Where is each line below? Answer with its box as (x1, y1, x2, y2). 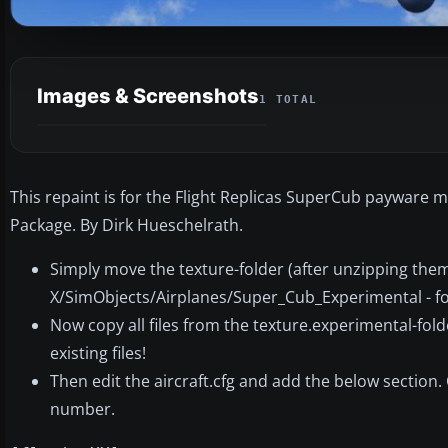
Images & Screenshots (37, 83, 259, 108)
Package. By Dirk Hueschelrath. (10, 213, 243, 236)
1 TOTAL (259, 92, 318, 106)
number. (50, 397, 115, 420)
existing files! (50, 341, 146, 364)
